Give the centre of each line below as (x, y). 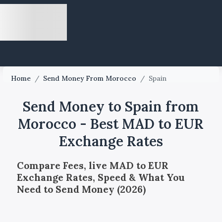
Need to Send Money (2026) (81, 189)
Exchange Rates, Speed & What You (101, 177)
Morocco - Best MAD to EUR (111, 124)
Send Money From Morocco (90, 78)
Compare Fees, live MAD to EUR (92, 165)
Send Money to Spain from (111, 107)
